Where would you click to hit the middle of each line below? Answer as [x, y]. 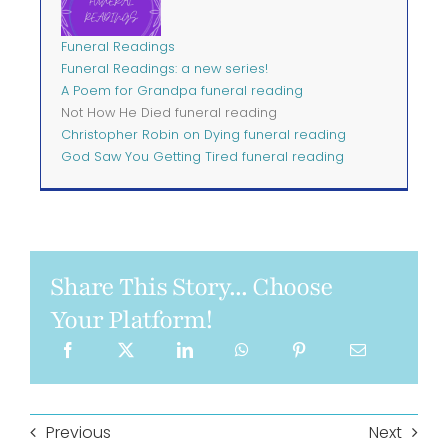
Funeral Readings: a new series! [164, 69]
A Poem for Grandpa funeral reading [181, 91]
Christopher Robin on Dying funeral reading [203, 135]
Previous [78, 432]
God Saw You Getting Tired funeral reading [202, 157]
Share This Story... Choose [191, 287]
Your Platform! [130, 320]
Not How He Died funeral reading [168, 113]
